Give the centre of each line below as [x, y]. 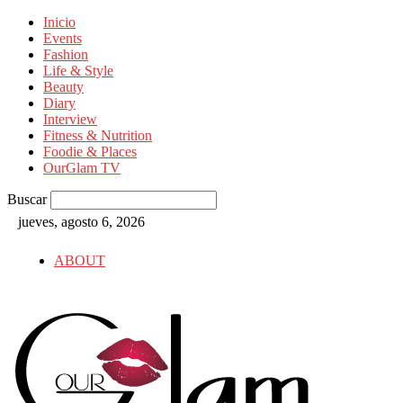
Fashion [66, 54]
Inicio [59, 22]
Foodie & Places [90, 152]
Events [63, 38]
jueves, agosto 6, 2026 [81, 222]
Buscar [27, 199]
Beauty [63, 87]
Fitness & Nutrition [98, 135]
